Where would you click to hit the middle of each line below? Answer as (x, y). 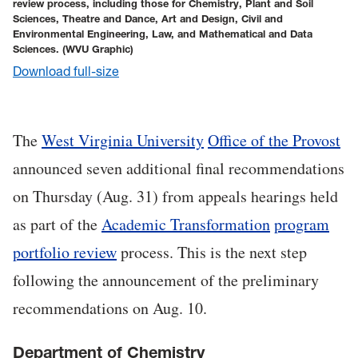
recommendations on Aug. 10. (110, 308)
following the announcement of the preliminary (166, 280)
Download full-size (66, 72)
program (302, 225)
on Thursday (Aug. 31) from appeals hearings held (175, 197)
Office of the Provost (274, 141)
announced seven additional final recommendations (179, 169)
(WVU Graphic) (98, 49)
